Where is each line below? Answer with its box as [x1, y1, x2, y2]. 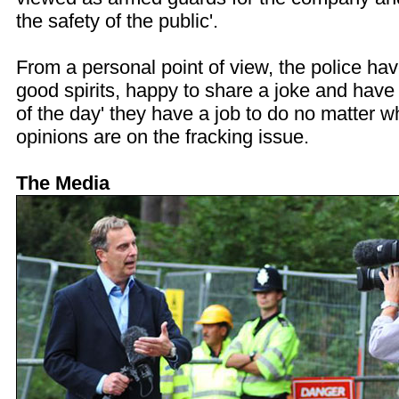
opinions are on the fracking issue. [16, 126, 309, 148]
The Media [16, 172, 110, 194]
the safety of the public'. [16, 10, 218, 32]
